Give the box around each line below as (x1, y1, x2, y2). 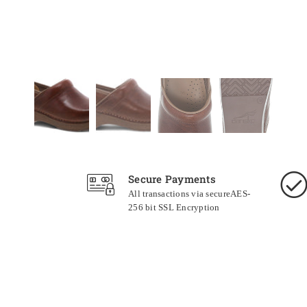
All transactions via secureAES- (128, 188, 251, 199)
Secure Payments (128, 172, 216, 186)
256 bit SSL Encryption (128, 202, 220, 213)
